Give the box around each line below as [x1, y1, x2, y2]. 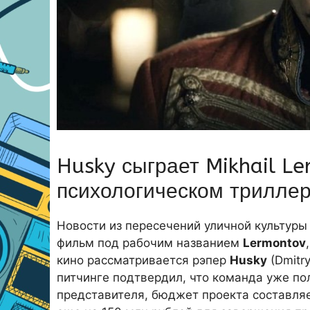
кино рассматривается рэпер [57, 253, 230, 267]
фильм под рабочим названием [57, 235, 243, 250]
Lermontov [243, 235, 306, 250]
